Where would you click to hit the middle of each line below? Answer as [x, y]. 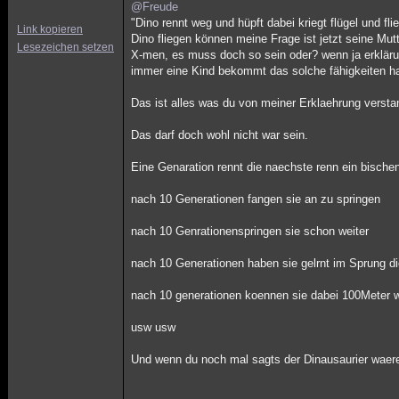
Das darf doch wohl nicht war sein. [220, 135]
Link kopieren [50, 29]
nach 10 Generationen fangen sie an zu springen [256, 199]
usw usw [154, 327]
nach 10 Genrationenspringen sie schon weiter [250, 231]
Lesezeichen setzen [65, 47]
